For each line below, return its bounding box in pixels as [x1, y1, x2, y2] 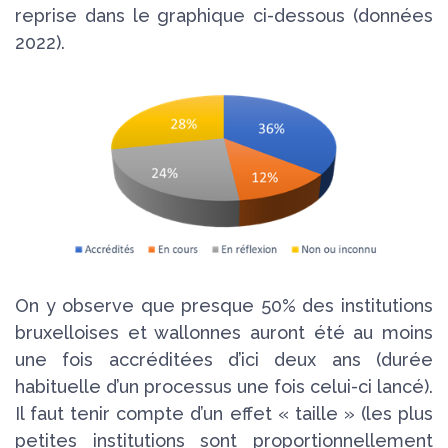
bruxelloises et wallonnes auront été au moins [15, 322, 433, 344]
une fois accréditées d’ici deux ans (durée [15, 349, 433, 371]
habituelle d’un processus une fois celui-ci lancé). [15, 376, 433, 398]
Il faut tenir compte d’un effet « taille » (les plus [15, 403, 433, 425]
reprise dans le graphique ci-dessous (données [15, 5, 433, 27]
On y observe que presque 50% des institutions [15, 295, 433, 317]
